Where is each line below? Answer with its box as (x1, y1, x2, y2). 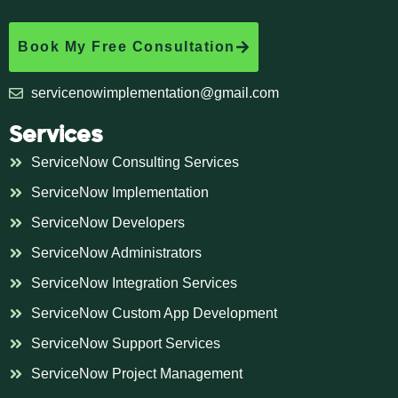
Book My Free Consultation (18, 39, 235, 55)
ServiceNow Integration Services (31, 275, 237, 291)
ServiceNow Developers (31, 215, 185, 231)
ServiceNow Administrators (31, 245, 202, 261)
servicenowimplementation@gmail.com (31, 85, 279, 101)
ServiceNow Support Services (31, 336, 220, 352)
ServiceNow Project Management (31, 366, 243, 382)
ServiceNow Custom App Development (31, 306, 277, 322)
